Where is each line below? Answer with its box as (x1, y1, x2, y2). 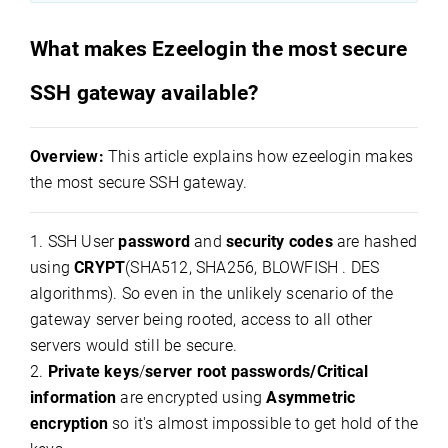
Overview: (30, 147, 108, 166)
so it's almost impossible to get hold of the (108, 414, 419, 433)
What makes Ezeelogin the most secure (30, 36, 408, 61)
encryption (30, 414, 108, 433)
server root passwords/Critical (145, 362, 369, 381)
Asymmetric (266, 388, 356, 407)
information (30, 388, 117, 407)
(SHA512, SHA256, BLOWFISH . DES (125, 258, 380, 277)
